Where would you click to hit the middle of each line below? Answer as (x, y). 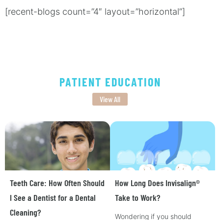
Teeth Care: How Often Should (57, 183)
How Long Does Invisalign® (157, 183)
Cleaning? (25, 212)
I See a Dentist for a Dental (53, 197)
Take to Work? (137, 197)
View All (110, 99)
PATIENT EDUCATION (110, 82)
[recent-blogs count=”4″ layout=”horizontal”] (95, 12)
